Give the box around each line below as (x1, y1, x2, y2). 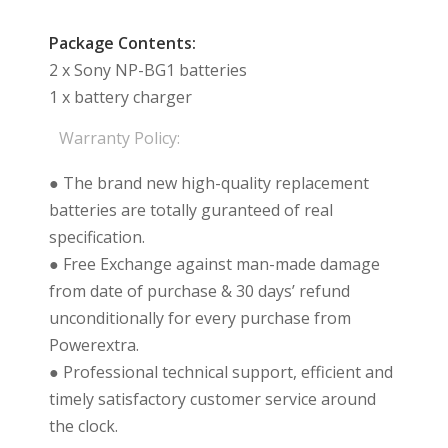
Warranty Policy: (58, 126, 180, 149)
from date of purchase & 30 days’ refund (48, 280, 350, 303)
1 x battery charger (48, 86, 192, 109)
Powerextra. (48, 334, 139, 357)
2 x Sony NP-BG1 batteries (48, 59, 247, 82)
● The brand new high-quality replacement (48, 172, 369, 195)
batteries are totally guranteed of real (48, 199, 333, 222)
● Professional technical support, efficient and (48, 361, 393, 384)
